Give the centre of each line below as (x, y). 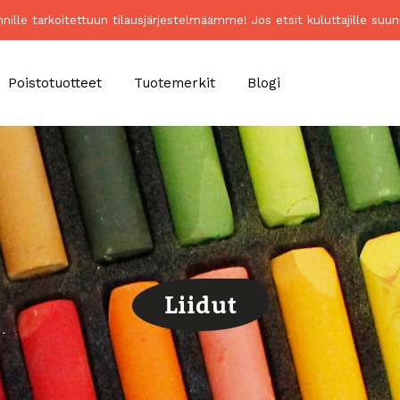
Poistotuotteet (54, 83)
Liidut (200, 304)
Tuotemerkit (174, 83)
